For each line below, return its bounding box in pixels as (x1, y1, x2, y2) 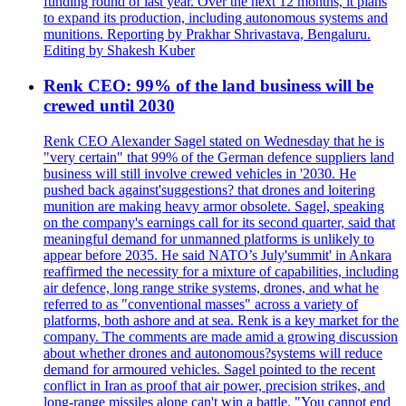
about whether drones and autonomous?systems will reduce (43, 344, 382, 361)
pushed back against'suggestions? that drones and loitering (43, 181, 375, 198)
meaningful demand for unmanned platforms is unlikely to (43, 230, 374, 246)
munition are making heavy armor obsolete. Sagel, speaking (43, 198, 384, 214)
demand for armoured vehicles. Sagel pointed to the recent (43, 361, 375, 377)
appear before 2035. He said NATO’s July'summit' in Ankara (43, 246, 391, 263)
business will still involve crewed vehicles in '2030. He (43, 165, 356, 181)
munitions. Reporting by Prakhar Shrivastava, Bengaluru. (43, 26, 371, 43)
